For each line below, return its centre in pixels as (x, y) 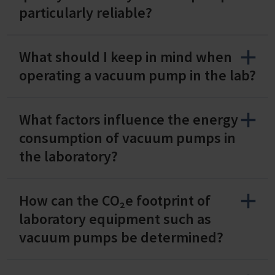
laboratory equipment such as (115, 219)
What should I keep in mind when (126, 56)
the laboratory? (68, 156)
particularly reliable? (86, 12)
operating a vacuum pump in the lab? (137, 75)
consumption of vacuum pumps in (127, 137)
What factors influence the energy (129, 119)
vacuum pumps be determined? (121, 237)
